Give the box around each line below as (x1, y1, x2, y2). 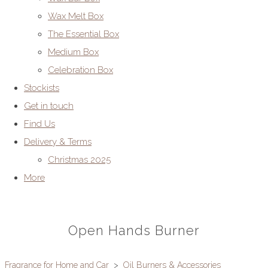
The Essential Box (48, 29, 119, 40)
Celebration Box (48, 65, 113, 76)
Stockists (24, 83, 59, 94)
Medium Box (48, 47, 99, 58)
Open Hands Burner (68, 223, 200, 239)
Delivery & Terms (24, 136, 92, 148)
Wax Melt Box (48, 11, 103, 22)
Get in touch (24, 100, 74, 112)
